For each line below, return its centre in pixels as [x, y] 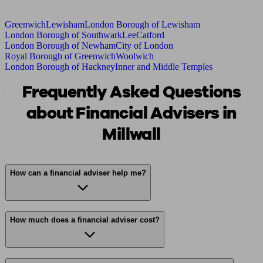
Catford [150, 35]
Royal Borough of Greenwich [60, 56]
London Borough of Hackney [60, 67]
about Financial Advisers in [131, 114]
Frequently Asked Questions [131, 92]
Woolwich [135, 56]
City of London [144, 46]
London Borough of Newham [60, 46]
